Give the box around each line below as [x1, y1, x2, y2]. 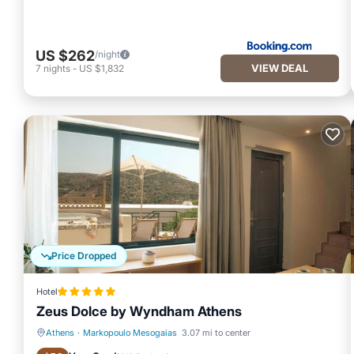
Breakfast [122, 335, 161, 346]
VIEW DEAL [250, 61, 308, 74]
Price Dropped [51, 250, 116, 262]
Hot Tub [66, 335, 97, 346]
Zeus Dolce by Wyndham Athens [36, 303, 242, 319]
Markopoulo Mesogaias [83, 327, 177, 338]
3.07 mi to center [182, 327, 250, 338]
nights [43, 62, 70, 74]
